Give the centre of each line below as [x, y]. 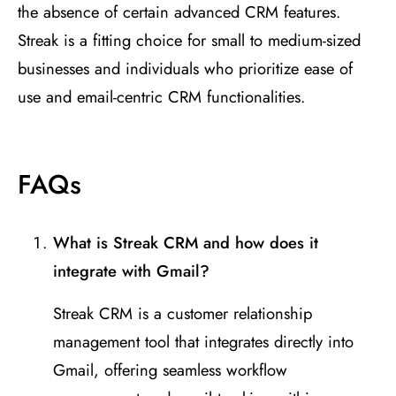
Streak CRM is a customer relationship [183, 314]
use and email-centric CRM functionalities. [162, 97]
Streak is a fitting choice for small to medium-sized [189, 41]
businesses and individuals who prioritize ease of [185, 69]
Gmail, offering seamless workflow [170, 370]
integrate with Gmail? [131, 271]
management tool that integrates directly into [203, 342]
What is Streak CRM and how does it [186, 243]
